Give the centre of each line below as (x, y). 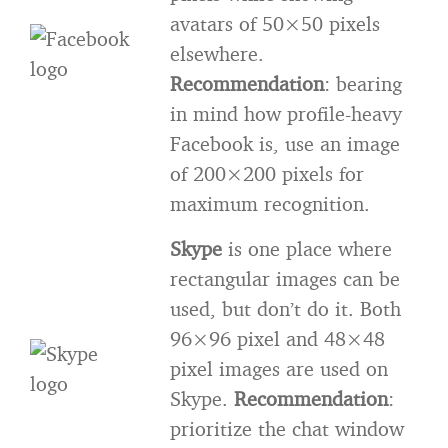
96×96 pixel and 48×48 (277, 338)
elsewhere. (217, 53)
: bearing (363, 83)
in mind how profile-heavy (286, 113)
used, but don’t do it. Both (285, 308)
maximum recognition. (270, 203)
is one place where (307, 248)
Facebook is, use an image (285, 143)
